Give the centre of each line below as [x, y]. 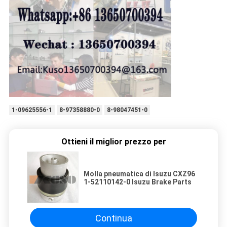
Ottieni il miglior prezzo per [113, 142]
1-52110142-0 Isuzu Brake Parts [138, 182]
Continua [113, 218]
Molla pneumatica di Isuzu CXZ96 [139, 174]
